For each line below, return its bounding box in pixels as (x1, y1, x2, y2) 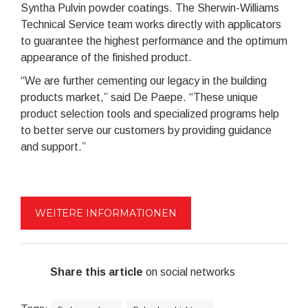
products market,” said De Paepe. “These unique (21, 91, 258, 103)
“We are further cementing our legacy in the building (21, 74, 267, 87)
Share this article (49, 265, 143, 278)
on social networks (142, 265, 235, 278)
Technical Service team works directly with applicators (21, 18, 281, 30)
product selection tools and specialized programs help (21, 107, 279, 120)
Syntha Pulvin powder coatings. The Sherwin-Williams (21, 1, 279, 14)
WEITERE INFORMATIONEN (35, 206, 177, 219)
